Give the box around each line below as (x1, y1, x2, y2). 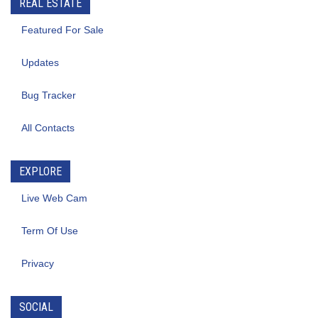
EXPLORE (19, 165, 62, 178)
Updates (21, 57, 59, 68)
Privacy (21, 258, 54, 269)
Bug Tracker (21, 89, 76, 101)
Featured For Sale (21, 24, 104, 35)
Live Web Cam (21, 192, 87, 204)
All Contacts (21, 122, 75, 133)
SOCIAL (19, 300, 53, 314)
